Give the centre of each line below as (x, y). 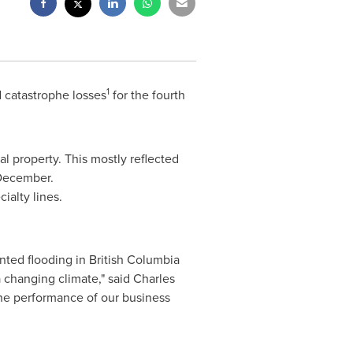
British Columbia (134, 259)
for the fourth (147, 95)
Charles (154, 278)
